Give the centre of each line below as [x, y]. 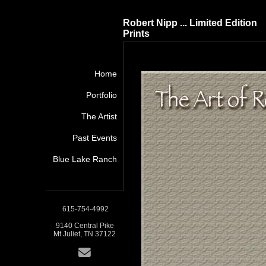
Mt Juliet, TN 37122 [85, 234]
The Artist [99, 116]
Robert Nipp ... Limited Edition [190, 23]
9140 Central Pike [85, 226]
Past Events [95, 138]
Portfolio [102, 95]
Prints [136, 34]
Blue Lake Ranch [85, 159]
